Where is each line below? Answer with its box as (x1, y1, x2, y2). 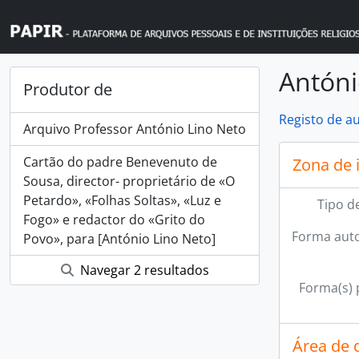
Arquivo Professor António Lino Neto (23, 120, 246, 138)
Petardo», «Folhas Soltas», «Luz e (23, 192, 221, 209)
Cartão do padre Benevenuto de (23, 153, 217, 171)
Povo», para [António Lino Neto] (23, 230, 216, 248)
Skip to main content (6, 4, 117, 19)
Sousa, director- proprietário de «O (23, 172, 235, 190)
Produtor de (23, 79, 112, 100)
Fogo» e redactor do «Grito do (23, 211, 205, 228)
